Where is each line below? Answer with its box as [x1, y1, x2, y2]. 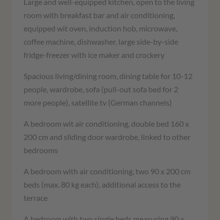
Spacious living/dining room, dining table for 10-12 [24, 71, 192, 81]
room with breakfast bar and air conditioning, [24, 10, 175, 20]
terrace [24, 193, 48, 203]
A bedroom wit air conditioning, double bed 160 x [24, 119, 189, 129]
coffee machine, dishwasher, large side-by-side [24, 37, 178, 47]
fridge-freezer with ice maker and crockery [24, 50, 165, 60]
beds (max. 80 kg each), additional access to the [24, 180, 181, 190]
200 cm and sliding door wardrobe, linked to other [24, 132, 191, 142]
